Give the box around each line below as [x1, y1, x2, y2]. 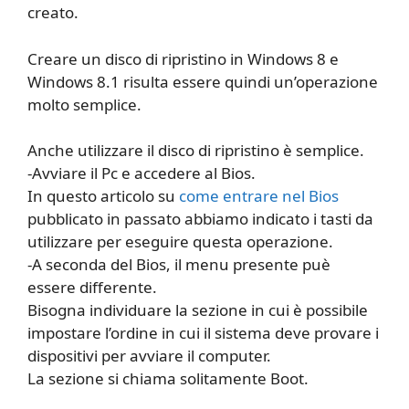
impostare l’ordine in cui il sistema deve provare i [27, 322, 379, 343]
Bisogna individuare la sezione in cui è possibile [27, 299, 368, 320]
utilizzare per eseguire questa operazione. [27, 231, 333, 252]
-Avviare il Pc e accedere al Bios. [27, 163, 256, 184]
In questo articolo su [27, 185, 179, 206]
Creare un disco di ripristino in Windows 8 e [27, 47, 339, 69]
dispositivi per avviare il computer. [27, 345, 271, 366]
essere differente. [27, 277, 157, 298]
